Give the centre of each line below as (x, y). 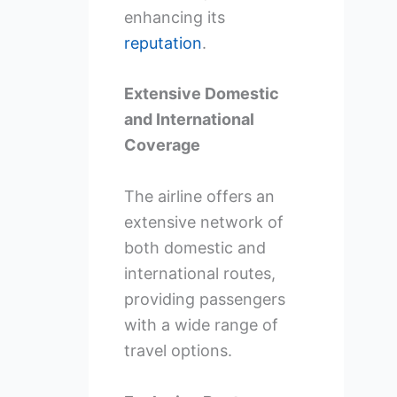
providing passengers (204, 300)
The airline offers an (199, 197)
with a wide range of (201, 325)
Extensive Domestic (201, 94)
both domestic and (195, 248)
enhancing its (174, 17)
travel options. (178, 351)
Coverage (162, 145)
